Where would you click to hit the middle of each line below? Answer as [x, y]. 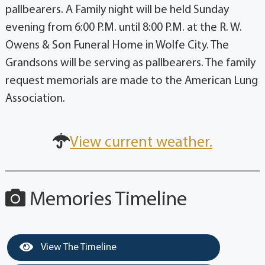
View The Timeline [77, 247]
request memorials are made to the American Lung [131, 81]
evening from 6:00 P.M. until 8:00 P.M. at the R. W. [123, 28]
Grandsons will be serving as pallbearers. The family [130, 63]
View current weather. [141, 143]
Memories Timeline [106, 200]
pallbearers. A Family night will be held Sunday [117, 10]
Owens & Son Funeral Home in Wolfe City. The [117, 45]
